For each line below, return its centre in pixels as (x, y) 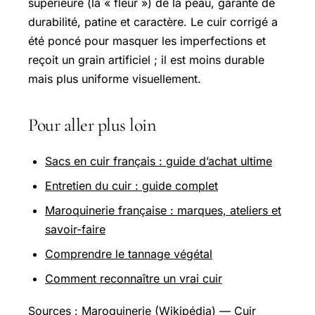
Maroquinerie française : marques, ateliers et (163, 210)
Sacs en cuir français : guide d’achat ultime (159, 161)
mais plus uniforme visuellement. (115, 78)
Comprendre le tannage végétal (129, 253)
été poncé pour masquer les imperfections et (147, 40)
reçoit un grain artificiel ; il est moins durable (146, 59)
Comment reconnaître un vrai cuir (134, 278)
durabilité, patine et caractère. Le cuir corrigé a (153, 21)
